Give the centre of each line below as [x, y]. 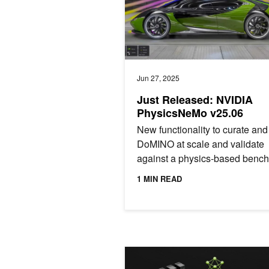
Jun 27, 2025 [158, 77]
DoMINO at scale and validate [201, 144]
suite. [148, 172]
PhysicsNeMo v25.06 [190, 113]
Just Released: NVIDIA [195, 99]
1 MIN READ [159, 178]
